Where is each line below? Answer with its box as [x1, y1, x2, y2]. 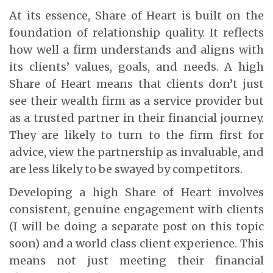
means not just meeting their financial [9, 253, 264, 268]
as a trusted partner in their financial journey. [9, 110, 264, 125]
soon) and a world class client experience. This [9, 236, 264, 250]
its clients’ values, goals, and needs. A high [9, 59, 264, 74]
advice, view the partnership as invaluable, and [9, 144, 264, 159]
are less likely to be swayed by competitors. [9, 161, 243, 176]
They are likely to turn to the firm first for [9, 127, 264, 142]
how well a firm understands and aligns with [9, 42, 264, 57]
